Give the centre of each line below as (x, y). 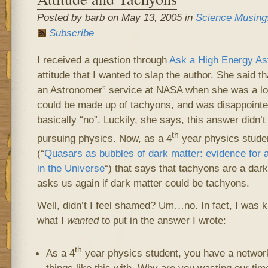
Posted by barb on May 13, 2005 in (116, 17)
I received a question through (103, 60)
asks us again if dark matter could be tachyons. (143, 183)
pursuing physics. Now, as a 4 (104, 138)
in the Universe (71, 168)
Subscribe (71, 33)
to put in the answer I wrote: (162, 220)
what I (52, 220)
